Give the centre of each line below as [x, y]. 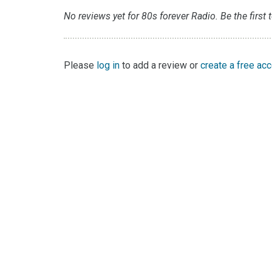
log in [108, 65]
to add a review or [160, 65]
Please [80, 65]
